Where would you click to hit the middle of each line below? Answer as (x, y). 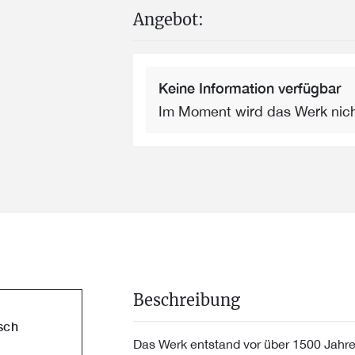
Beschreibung (187, 300)
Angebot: (168, 19)
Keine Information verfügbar (250, 88)
